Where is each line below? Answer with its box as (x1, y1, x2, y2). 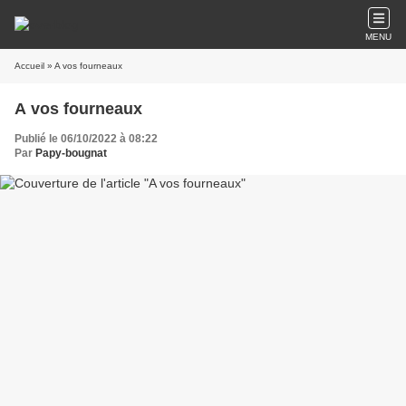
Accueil (14, 61, 44, 71)
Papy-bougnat (35, 147, 107, 159)
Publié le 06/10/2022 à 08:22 (14, 132, 158, 145)
